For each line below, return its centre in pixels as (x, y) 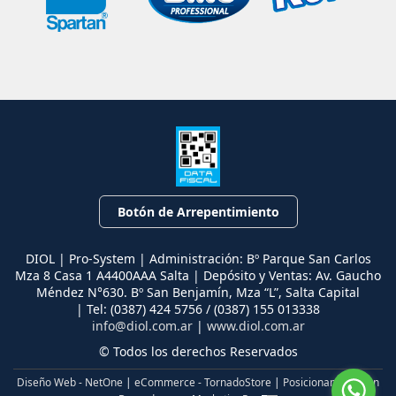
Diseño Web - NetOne (70, 382)
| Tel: (93, 309)
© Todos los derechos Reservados (198, 352)
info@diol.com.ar (142, 326)
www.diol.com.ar (255, 326)
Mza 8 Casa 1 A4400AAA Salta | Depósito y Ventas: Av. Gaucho (198, 276)
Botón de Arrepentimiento (198, 212)
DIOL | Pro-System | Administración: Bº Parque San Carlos (198, 259)
